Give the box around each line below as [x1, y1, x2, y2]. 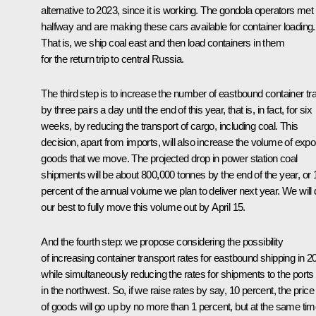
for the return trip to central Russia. [41, 52, 184, 65]
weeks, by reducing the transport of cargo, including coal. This [41, 119, 298, 132]
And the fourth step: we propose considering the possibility [41, 235, 283, 248]
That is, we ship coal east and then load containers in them [41, 36, 284, 49]
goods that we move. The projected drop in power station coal [41, 152, 298, 164]
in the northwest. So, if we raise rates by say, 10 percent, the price [41, 284, 314, 296]
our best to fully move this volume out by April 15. [41, 200, 245, 213]
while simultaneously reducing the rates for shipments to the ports [41, 267, 314, 280]
